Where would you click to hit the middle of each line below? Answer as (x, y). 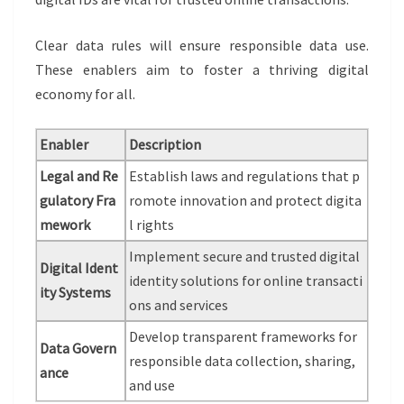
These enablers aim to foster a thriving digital (202, 70)
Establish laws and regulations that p (245, 176)
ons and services (179, 305)
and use (152, 386)
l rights (152, 225)
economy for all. (85, 94)
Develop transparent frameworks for (243, 337)
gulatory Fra (78, 201)
